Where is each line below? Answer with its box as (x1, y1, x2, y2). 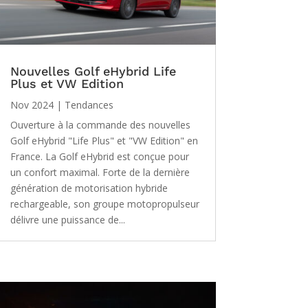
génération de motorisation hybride (10, 181, 168, 195)
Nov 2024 (10, 98, 54, 111)
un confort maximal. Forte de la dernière (10, 165, 190, 179)
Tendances (64, 98, 113, 111)
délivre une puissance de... (10, 212, 125, 226)
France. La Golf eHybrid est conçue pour (10, 149, 189, 163)
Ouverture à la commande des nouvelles (10, 118, 190, 131)
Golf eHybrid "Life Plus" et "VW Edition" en (10, 133, 198, 147)
